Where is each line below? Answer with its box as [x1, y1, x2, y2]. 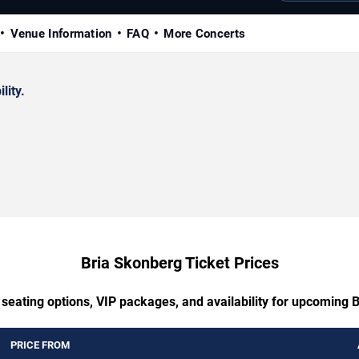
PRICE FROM [10, 338, 70, 351]
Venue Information [10, 26, 112, 41]
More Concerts [163, 26, 246, 41]
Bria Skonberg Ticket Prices [80, 252, 279, 272]
